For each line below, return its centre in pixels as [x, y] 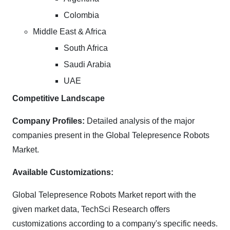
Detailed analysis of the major [140, 121]
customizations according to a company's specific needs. [115, 224]
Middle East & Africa [70, 32]
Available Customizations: [63, 172]
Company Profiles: [49, 121]
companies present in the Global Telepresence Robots [111, 135]
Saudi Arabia [87, 64]
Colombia [81, 15]
